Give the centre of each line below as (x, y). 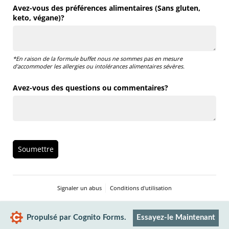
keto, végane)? (39, 18)
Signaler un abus (79, 188)
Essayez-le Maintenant (176, 218)
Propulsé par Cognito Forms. (77, 218)
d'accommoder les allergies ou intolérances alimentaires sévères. (99, 66)
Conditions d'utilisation (141, 188)
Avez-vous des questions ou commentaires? (90, 87)
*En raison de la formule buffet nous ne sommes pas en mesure (98, 58)
